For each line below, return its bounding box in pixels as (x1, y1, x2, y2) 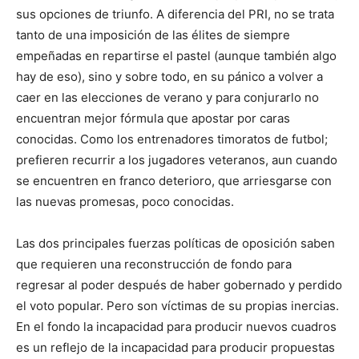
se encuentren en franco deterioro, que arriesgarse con (16, 173, 332, 189)
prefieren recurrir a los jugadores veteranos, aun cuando (16, 152, 337, 168)
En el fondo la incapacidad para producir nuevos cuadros (16, 319, 337, 335)
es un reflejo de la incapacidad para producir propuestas (16, 340, 335, 356)
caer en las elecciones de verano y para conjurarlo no (16, 90, 319, 106)
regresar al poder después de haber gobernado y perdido (16, 277, 342, 293)
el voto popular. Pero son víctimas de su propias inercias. (16, 298, 339, 314)
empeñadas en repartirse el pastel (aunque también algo (16, 48, 337, 64)
